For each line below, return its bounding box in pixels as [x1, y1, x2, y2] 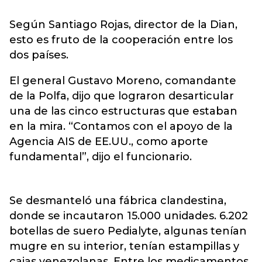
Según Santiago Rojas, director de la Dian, [9, 18, 237, 31]
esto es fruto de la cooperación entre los [9, 33, 233, 46]
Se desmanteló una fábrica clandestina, [9, 194, 226, 207]
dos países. [9, 49, 68, 61]
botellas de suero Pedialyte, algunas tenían [9, 225, 247, 237]
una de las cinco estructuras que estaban [9, 105, 237, 118]
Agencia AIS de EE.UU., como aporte [9, 135, 208, 148]
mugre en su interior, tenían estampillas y [9, 240, 239, 253]
